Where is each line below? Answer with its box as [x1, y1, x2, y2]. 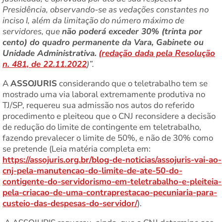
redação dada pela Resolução [102, 47, 215, 59]
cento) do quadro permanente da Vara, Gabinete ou [2, 36, 204, 48]
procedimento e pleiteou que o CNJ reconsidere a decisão [2, 110, 216, 122]
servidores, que [2, 25, 62, 37]
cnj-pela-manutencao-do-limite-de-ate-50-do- [2, 165, 182, 176]
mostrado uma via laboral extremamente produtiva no [2, 88, 205, 100]
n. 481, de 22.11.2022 [2, 58, 87, 70]
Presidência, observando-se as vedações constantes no [2, 3, 209, 15]
